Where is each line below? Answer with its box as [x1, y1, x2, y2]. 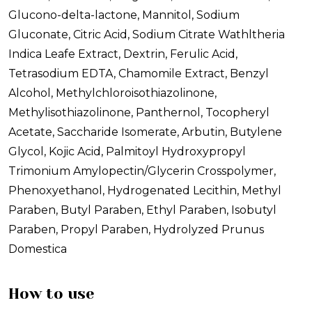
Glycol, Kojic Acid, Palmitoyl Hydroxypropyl [8, 145, 246, 159]
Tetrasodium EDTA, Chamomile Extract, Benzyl [8, 67, 269, 81]
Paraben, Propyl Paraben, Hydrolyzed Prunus [8, 223, 264, 237]
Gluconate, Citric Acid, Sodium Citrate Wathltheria [8, 28, 285, 42]
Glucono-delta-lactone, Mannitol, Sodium [8, 8, 240, 22]
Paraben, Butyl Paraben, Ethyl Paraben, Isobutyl [8, 203, 276, 217]
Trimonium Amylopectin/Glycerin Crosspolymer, [8, 164, 276, 178]
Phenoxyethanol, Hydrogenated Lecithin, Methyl [8, 184, 281, 198]
